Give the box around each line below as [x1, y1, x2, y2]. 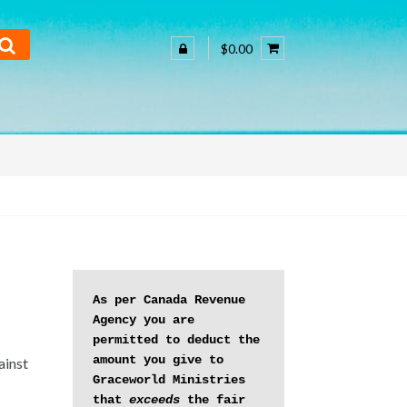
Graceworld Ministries [93, 372, 246, 388]
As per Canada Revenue [93, 293, 246, 308]
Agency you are [93, 313, 195, 328]
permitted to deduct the [93, 333, 261, 348]
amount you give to [93, 352, 224, 368]
